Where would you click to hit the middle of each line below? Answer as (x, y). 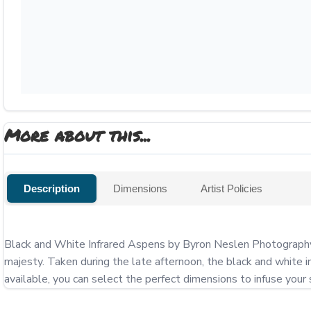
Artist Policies (232, 188)
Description (52, 188)
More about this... (77, 135)
